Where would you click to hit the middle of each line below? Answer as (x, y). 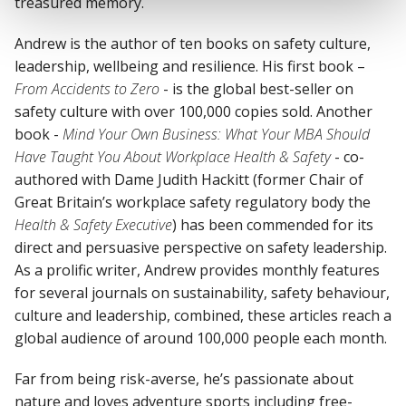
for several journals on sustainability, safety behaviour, (202, 292)
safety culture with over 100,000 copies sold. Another (193, 111)
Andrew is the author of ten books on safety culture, (193, 43)
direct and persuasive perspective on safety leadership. (201, 247)
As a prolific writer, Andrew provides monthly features (197, 270)
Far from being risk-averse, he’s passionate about (184, 378)
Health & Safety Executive (93, 224)
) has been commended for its (273, 224)
